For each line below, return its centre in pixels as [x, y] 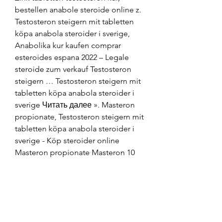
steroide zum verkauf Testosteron [73, 69]
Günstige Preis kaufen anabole [69, 176]
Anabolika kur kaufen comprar [68, 45]
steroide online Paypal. [55, 188]
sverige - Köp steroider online [67, 140]
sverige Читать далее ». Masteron [75, 105]
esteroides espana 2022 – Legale [72, 57]
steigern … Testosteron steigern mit [78, 81]
